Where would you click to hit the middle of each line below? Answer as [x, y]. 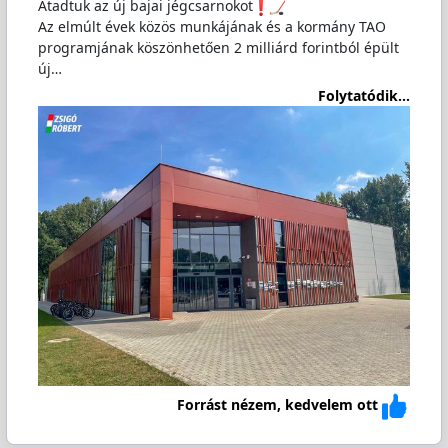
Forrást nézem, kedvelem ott [278, 405]
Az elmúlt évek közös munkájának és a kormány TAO [211, 27]
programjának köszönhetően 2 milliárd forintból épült [218, 48]
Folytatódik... [364, 95]
